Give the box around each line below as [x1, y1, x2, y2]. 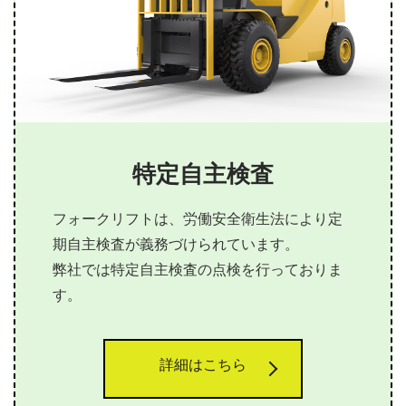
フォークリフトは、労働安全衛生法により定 [53, 208, 343, 238]
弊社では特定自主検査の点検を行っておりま [53, 258, 343, 289]
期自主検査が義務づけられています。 [53, 233, 300, 264]
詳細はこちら [159, 353, 246, 384]
